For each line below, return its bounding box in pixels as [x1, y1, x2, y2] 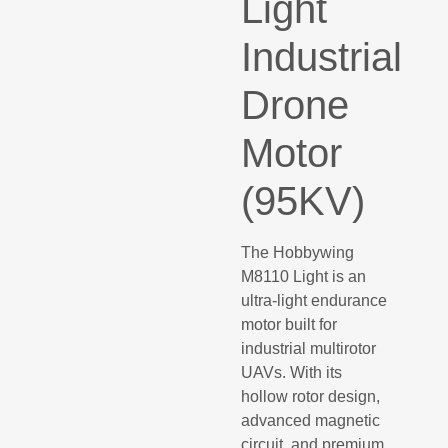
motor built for [241, 316, 338, 334]
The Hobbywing [241, 244, 355, 262]
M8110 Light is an [241, 268, 367, 286]
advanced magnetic [241, 412, 381, 430]
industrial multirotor [241, 340, 377, 358]
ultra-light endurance [241, 292, 388, 310]
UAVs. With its [241, 364, 343, 382]
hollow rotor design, [241, 388, 381, 406]
